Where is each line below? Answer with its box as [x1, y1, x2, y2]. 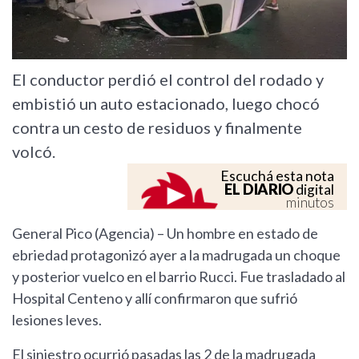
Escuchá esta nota [220, 167, 334, 185]
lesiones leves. [12, 311, 102, 329]
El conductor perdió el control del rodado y [12, 70, 324, 90]
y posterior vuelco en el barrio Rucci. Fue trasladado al [12, 268, 345, 286]
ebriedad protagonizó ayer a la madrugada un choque [12, 246, 341, 264]
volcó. [12, 142, 55, 162]
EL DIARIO [224, 180, 293, 199]
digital [293, 181, 334, 199]
